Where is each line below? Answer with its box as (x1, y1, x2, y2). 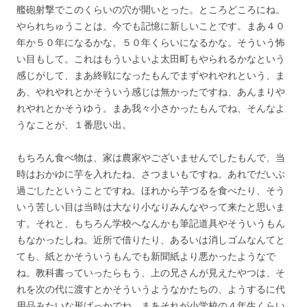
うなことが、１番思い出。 (16, 117, 132, 131)
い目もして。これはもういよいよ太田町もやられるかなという (16, 51, 285, 65)
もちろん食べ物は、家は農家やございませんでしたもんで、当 (16, 150, 285, 164)
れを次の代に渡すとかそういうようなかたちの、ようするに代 (16, 282, 285, 295)
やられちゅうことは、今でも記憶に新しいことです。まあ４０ (16, 19, 285, 32)
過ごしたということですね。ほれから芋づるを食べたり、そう (16, 183, 285, 197)
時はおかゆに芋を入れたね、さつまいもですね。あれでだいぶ (16, 167, 285, 180)
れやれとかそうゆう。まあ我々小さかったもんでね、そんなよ (16, 101, 285, 114)
